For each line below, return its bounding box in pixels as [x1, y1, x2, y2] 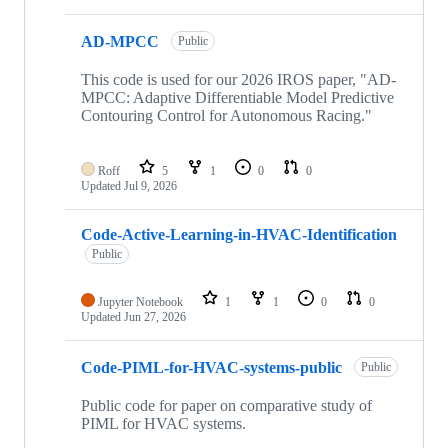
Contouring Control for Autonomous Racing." [81, 106, 372, 124]
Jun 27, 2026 [124, 309, 186, 324]
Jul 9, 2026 [124, 178, 177, 193]
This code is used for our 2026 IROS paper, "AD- [81, 70, 396, 88]
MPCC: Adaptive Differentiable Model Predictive [81, 88, 394, 106]
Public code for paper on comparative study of [81, 396, 372, 414]
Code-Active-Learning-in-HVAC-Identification [81, 225, 397, 243]
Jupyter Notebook [98, 294, 183, 309]
